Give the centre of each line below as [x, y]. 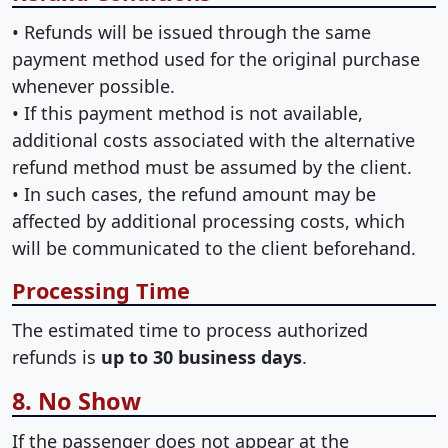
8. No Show [76, 400]
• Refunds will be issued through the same [191, 31]
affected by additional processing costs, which [208, 220]
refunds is [56, 356]
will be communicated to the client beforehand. [214, 247]
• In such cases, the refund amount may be [194, 193]
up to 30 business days [201, 356]
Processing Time [101, 290]
